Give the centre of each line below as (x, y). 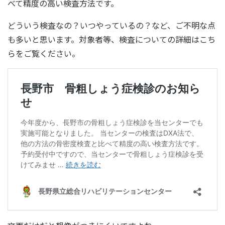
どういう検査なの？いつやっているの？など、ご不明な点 (111, 25)
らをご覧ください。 (44, 53)
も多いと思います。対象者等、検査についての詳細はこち (111, 39)
